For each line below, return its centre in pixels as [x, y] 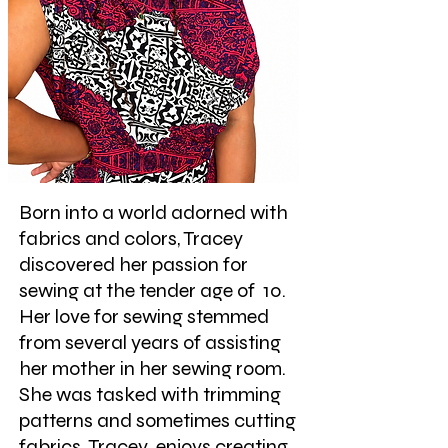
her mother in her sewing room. [152, 369]
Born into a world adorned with [153, 213]
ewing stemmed [200, 317]
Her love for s [75, 317]
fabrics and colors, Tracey [131, 239]
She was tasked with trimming [150, 395]
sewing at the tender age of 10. [154, 291]
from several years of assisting [150, 343]
